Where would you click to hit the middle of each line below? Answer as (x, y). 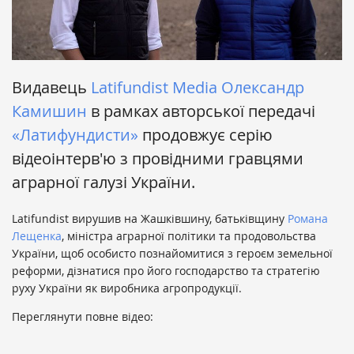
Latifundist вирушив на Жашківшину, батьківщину (150, 219)
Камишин (49, 111)
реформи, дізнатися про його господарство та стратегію (166, 271)
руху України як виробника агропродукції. (127, 288)
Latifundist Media (154, 88)
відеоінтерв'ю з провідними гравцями (158, 159)
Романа (308, 219)
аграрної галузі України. (104, 183)
